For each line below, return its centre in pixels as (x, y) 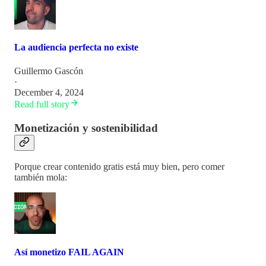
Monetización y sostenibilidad (86, 128)
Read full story (42, 104)
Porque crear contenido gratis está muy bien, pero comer (119, 167)
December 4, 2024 (49, 92)
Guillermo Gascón (49, 71)
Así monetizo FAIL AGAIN (69, 252)
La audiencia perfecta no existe (76, 47)
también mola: (41, 178)
